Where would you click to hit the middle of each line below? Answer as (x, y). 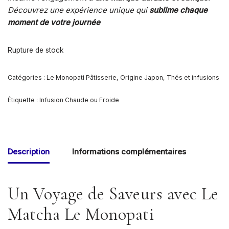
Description (29, 152)
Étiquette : (24, 100)
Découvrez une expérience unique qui (77, 10)
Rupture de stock (36, 50)
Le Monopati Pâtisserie (82, 77)
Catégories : (27, 77)
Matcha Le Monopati (81, 214)
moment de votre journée (54, 22)
